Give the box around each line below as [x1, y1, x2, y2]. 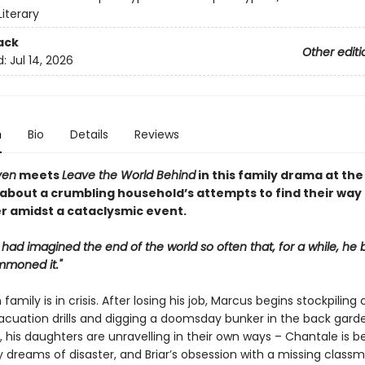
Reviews [134, 126, 179, 143]
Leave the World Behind [61, 167, 196, 184]
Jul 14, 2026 [9, 51, 73, 68]
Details [69, 126, 108, 143]
